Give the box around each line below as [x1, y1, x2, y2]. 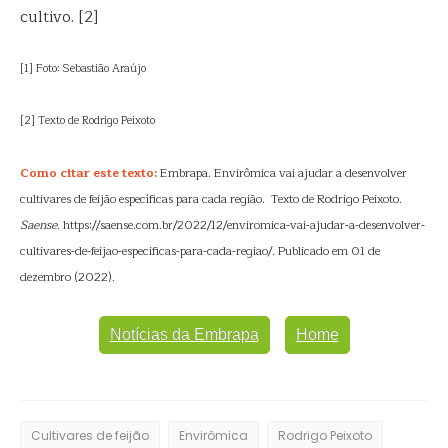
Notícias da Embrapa [109, 326, 259, 343]
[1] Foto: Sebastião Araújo [20, 59, 146, 78]
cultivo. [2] [20, 4, 98, 30]
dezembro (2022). [20, 267, 115, 287]
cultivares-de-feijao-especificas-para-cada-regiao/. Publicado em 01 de [20, 241, 380, 261]
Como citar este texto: [20, 163, 157, 183]
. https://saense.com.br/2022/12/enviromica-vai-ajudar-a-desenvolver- [57, 215, 425, 235]
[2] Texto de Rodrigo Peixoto [20, 111, 155, 130]
